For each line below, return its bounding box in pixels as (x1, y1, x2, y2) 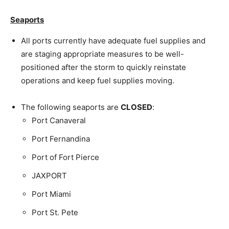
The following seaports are (21, 102, 121, 112)
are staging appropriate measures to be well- (21, 49, 184, 59)
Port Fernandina (32, 133, 90, 144)
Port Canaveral (32, 115, 86, 125)
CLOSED (121, 102, 152, 112)
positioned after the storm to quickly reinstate (21, 62, 186, 72)
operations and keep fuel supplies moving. (21, 75, 174, 85)
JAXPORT (32, 170, 67, 180)
